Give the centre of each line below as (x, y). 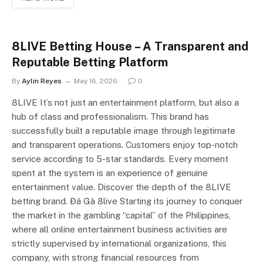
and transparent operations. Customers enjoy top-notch (125, 144)
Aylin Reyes (42, 81)
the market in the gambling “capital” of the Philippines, (121, 215)
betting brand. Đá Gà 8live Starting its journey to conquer (127, 201)
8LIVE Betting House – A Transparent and (130, 46)
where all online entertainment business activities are (119, 229)
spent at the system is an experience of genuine (110, 173)
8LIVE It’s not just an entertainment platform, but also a (125, 102)
